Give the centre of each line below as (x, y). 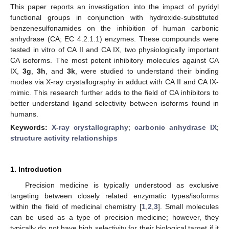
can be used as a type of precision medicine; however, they (114, 217)
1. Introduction (36, 169)
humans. (24, 114)
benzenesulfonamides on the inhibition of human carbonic (114, 28)
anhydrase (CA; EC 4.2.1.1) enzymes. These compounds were (114, 39)
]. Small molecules (188, 206)
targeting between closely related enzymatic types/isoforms (114, 196)
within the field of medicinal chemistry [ (76, 206)
